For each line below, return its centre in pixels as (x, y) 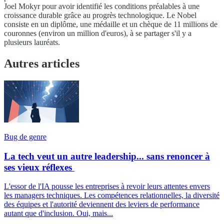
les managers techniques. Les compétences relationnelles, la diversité (112, 195)
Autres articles (42, 63)
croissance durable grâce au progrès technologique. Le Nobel (100, 15)
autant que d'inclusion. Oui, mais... (58, 213)
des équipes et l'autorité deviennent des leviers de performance (102, 204)
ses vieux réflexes (39, 167)
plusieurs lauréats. (32, 42)
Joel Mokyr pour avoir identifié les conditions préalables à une (102, 6)
